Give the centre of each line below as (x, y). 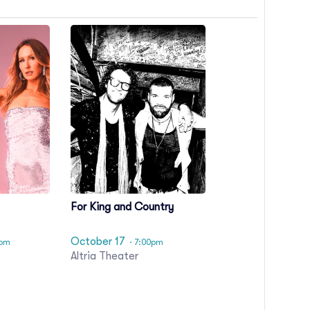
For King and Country (122, 207)
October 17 (98, 242)
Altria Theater (104, 256)
